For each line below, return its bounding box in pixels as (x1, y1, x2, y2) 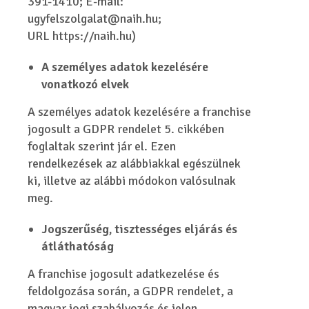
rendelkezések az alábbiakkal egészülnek (28, 156, 241, 171)
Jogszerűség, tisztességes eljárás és (41, 221, 238, 237)
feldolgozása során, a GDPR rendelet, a (28, 283, 234, 299)
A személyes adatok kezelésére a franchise (28, 104, 252, 119)
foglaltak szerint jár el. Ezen (28, 139, 177, 154)
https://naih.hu (52, 28, 132, 43)
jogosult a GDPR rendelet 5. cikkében (28, 121, 225, 137)
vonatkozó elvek (41, 77, 130, 92)
